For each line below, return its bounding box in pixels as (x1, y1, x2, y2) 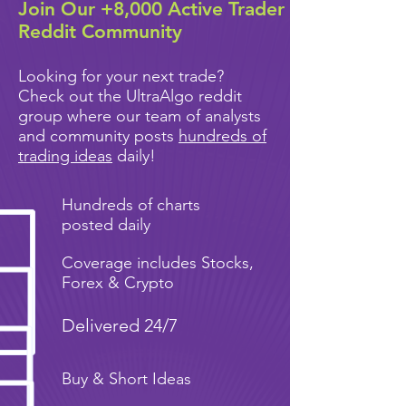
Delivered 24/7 (62, 314, 182, 336)
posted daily (62, 215, 150, 235)
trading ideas (18, 146, 112, 166)
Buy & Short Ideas (62, 369, 191, 389)
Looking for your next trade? (18, 66, 224, 86)
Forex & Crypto (62, 273, 174, 293)
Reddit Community (18, 20, 188, 43)
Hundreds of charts (62, 195, 200, 215)
